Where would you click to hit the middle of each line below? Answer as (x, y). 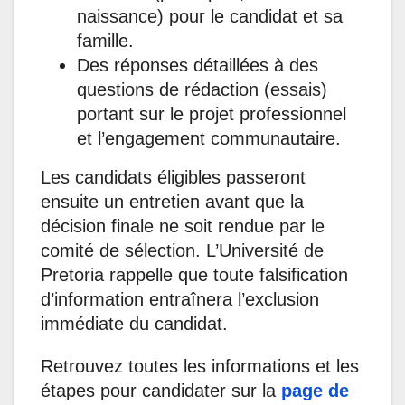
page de (315, 391)
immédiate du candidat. (134, 324)
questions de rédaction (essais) (202, 90)
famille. (105, 41)
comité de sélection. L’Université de (182, 251)
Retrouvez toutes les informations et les (200, 367)
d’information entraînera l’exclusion (180, 300)
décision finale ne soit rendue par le (183, 226)
